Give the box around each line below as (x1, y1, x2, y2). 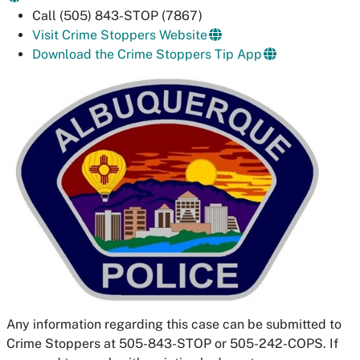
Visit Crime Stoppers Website (32, 27, 207, 43)
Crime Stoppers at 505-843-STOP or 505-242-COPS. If (6, 336, 338, 351)
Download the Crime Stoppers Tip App (32, 47, 262, 62)
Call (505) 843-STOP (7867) (32, 8, 202, 23)
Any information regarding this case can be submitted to (6, 317, 342, 332)
